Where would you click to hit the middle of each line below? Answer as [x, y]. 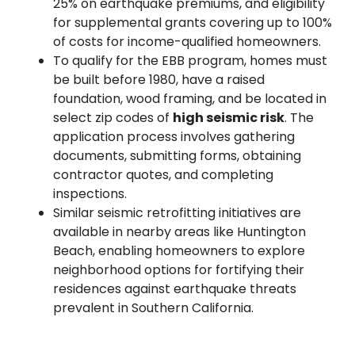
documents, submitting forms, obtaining [177, 155]
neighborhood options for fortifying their [179, 269]
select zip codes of [113, 117]
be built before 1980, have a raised [159, 79]
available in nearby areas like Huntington [180, 231]
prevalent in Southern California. [154, 307]
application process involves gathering [174, 136]
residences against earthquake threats [175, 288]
